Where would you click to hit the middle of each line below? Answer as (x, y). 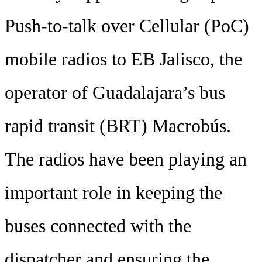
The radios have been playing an (126, 159)
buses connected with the (98, 226)
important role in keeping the (113, 192)
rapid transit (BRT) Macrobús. (118, 126)
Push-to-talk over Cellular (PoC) (127, 26)
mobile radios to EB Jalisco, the (123, 59)
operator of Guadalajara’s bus (115, 92)
